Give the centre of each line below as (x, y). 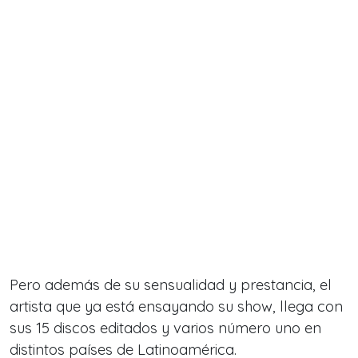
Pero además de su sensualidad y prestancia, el (171, 285)
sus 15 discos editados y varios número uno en (165, 328)
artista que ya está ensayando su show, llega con (176, 307)
